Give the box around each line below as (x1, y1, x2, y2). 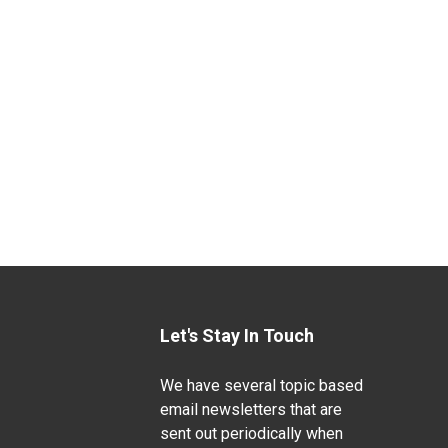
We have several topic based (159, 376, 363, 395)
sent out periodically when (159, 424, 343, 443)
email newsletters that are (159, 400, 342, 419)
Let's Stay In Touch (159, 325, 314, 346)
